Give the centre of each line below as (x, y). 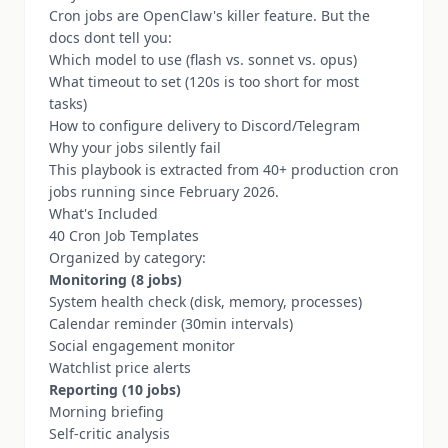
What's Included (103, 213)
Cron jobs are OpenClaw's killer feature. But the (209, 15)
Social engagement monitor (142, 345)
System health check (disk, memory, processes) (205, 301)
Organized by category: (127, 257)
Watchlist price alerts (120, 367)
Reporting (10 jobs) (115, 389)
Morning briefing (106, 411)
